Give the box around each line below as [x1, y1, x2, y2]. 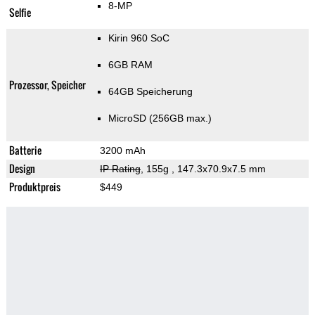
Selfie [8, 5, 31, 20]
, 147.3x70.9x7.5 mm [171, 163, 266, 175]
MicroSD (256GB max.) [108, 112, 212, 124]
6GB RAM [108, 59, 153, 71]
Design [8, 161, 35, 176]
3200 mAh [99, 145, 146, 157]
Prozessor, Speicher [8, 77, 86, 93]
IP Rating [99, 163, 141, 175]
